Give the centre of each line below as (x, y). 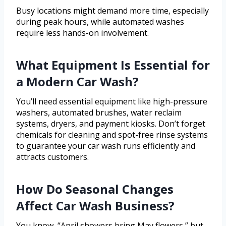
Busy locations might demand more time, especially (112, 11)
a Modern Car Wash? (77, 82)
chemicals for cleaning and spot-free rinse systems (112, 135)
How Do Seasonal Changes (95, 189)
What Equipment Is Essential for (113, 65)
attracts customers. (52, 157)
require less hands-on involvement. (82, 33)
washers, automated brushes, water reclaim (99, 113)
